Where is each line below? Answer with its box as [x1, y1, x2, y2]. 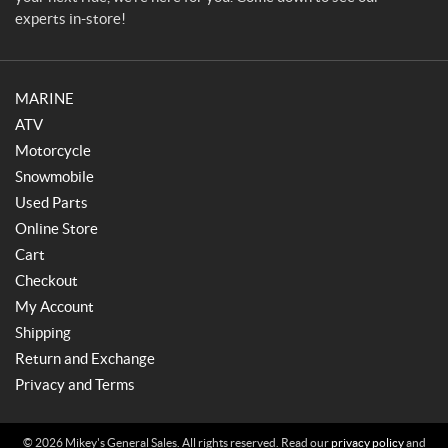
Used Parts [15, 194, 88, 211]
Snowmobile [15, 168, 94, 185]
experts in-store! [15, 10, 126, 27]
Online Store [15, 220, 98, 237]
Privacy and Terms [15, 376, 135, 393]
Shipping [15, 324, 71, 341]
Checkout [15, 272, 78, 289]
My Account [15, 298, 94, 315]
